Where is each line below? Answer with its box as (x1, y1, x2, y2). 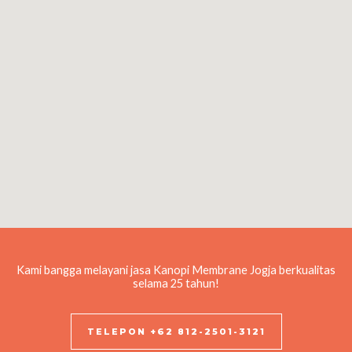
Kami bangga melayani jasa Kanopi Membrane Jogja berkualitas (16, 263, 335, 277)
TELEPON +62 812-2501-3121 (86, 326, 266, 338)
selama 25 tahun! (133, 277, 219, 291)
